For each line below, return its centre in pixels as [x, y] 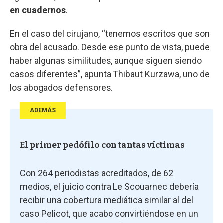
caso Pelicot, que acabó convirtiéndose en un [109, 213]
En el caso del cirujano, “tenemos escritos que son [110, 33]
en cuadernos [38, 10]
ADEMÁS [43, 110]
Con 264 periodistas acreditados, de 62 [97, 173]
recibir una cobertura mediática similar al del [107, 200]
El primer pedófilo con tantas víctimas [102, 145]
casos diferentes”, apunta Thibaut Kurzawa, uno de [110, 74]
